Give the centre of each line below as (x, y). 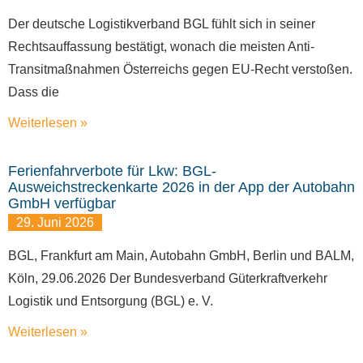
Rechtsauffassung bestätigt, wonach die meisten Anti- (161, 47)
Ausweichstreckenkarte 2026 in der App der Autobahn (181, 188)
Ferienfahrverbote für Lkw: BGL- (112, 171)
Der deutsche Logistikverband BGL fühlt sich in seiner (162, 24)
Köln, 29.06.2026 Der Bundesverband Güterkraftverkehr (168, 279)
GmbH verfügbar (62, 204)
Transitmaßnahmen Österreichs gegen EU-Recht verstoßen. (180, 70)
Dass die (34, 92)
